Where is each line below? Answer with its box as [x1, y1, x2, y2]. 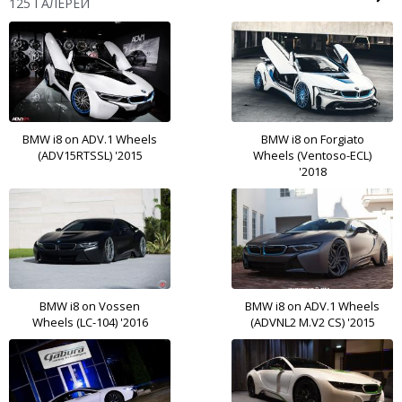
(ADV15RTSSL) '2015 [37, 146, 143, 163]
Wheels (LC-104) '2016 [31, 313, 148, 330]
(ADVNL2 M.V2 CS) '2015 [249, 313, 375, 330]
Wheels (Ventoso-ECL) [253, 146, 371, 163]
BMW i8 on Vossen [39, 297, 140, 314]
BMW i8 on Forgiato [260, 130, 364, 147]
